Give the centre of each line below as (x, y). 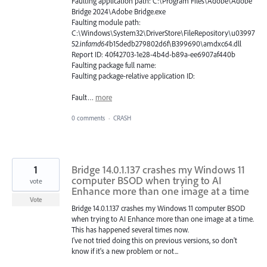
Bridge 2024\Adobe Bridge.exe (119, 12)
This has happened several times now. (130, 229)
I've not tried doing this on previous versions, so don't (154, 240)
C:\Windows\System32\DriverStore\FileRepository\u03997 (163, 33)
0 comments (88, 118)
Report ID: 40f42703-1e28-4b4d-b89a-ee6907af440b (153, 55)
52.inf (80, 44)
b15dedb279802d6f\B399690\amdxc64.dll (175, 44)
